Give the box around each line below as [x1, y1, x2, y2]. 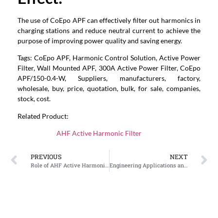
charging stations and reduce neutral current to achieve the [17, 26, 201, 35]
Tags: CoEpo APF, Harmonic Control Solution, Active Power [17, 54, 201, 62]
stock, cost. [17, 94, 51, 103]
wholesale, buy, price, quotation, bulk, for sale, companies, [17, 84, 201, 93]
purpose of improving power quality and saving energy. [17, 36, 182, 45]
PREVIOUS [30, 152, 62, 161]
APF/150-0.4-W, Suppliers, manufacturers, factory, [17, 74, 201, 83]
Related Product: [17, 111, 69, 120]
